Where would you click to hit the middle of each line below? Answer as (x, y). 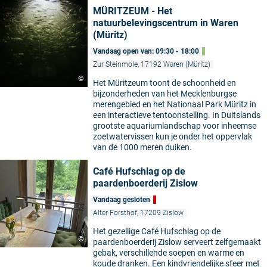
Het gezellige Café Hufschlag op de (157, 232)
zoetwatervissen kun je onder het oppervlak (173, 137)
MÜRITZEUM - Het (133, 11)
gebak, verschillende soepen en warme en (169, 253)
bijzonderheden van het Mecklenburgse (165, 94)
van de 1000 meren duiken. (142, 148)
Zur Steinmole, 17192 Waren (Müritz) (152, 65)
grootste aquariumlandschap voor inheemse (175, 126)
